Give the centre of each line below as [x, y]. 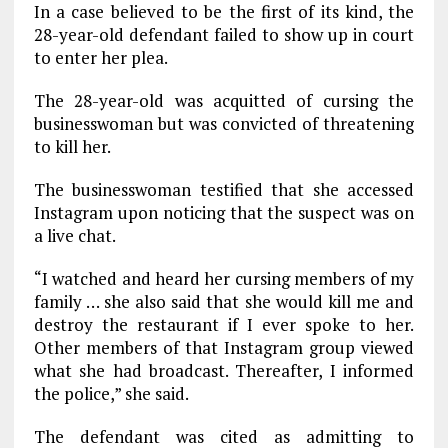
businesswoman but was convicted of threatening [224, 124]
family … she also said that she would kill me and [224, 302]
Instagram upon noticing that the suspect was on [224, 213]
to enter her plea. [100, 58]
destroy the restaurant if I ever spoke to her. [224, 325]
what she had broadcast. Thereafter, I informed [224, 371]
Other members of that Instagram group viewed [224, 348]
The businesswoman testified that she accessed [224, 190]
